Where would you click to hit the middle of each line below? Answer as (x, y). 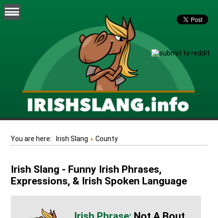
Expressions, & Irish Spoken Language (99, 181)
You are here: (34, 138)
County (107, 138)
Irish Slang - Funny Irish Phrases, (86, 170)
